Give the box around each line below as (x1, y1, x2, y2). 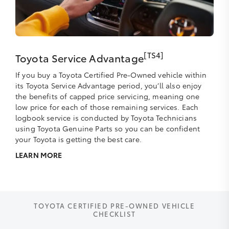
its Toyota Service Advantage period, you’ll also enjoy (15, 80, 202, 90)
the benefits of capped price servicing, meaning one (15, 90, 200, 101)
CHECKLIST (93, 209, 136, 218)
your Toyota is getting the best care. (15, 133, 142, 144)
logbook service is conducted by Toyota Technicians (15, 112, 197, 123)
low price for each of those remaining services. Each (15, 101, 199, 112)
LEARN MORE (15, 149, 62, 160)
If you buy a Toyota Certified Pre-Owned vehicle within (15, 69, 207, 80)
